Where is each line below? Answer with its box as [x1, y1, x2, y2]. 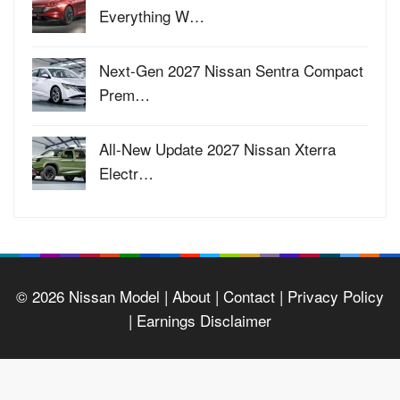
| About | [160, 284, 219, 307]
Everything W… [99, 4, 204, 27]
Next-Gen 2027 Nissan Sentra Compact [99, 58, 363, 81]
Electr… [99, 161, 154, 184]
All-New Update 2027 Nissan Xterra [99, 137, 336, 160]
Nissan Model [69, 284, 160, 307]
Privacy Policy [283, 284, 384, 307]
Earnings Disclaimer [132, 308, 271, 331]
